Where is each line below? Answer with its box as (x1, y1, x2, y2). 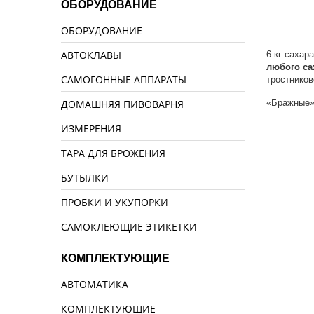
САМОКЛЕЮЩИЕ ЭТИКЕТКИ (61, 219, 197, 234)
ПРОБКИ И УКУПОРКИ (61, 195, 168, 210)
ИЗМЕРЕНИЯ (61, 121, 121, 136)
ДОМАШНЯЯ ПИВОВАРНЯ (61, 97, 184, 111)
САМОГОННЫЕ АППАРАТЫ (61, 72, 186, 87)
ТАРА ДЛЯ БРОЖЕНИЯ (61, 146, 165, 161)
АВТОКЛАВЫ (61, 48, 121, 62)
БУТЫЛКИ (61, 170, 109, 185)
